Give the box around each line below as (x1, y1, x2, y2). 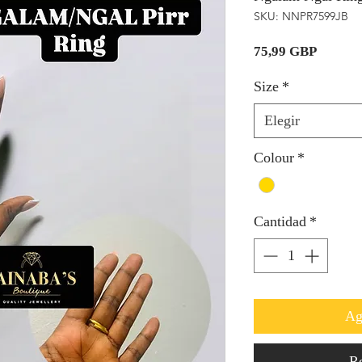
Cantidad (254, 213, 306, 229)
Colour (254, 149, 294, 166)
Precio (316, 43, 355, 59)
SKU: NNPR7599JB (254, 9, 348, 24)
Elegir (264, 112, 300, 129)
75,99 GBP (254, 44, 317, 60)
